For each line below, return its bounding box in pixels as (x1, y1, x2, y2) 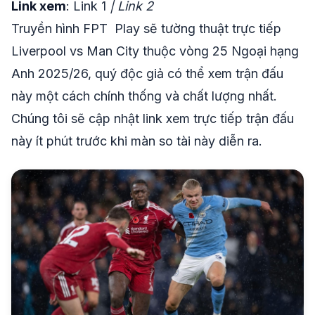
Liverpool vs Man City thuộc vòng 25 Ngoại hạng (11, 43, 299, 58)
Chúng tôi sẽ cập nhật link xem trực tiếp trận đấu (11, 110, 294, 126)
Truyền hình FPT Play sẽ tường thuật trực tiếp (11, 20, 281, 36)
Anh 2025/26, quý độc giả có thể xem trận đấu (11, 65, 283, 81)
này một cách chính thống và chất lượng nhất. (11, 88, 277, 103)
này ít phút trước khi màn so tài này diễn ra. (11, 133, 262, 148)
